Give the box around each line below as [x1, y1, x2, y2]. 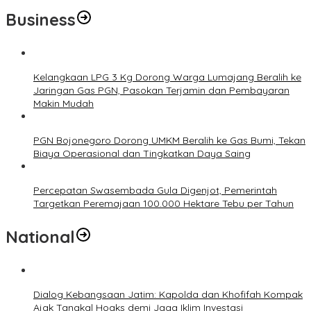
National [6, 226, 75, 247]
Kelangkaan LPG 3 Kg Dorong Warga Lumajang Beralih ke [33, 70, 301, 83]
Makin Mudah [33, 96, 94, 110]
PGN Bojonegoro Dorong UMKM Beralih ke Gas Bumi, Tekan [33, 133, 305, 146]
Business [6, 8, 76, 30]
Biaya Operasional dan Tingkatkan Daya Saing [33, 146, 251, 160]
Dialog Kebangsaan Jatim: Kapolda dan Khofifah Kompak [33, 287, 303, 301]
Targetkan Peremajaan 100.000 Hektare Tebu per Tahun [33, 196, 294, 210]
